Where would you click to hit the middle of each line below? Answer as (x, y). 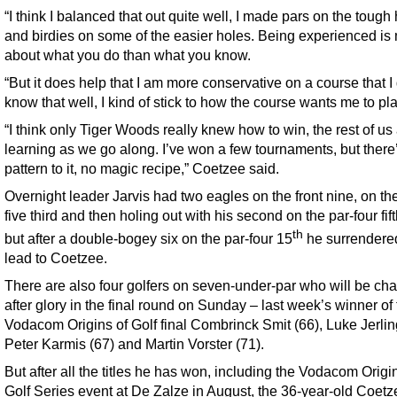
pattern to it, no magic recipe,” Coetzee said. (142, 168)
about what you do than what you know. (128, 54)
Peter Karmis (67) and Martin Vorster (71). (134, 344)
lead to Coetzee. (56, 258)
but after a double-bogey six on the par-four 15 (148, 239)
